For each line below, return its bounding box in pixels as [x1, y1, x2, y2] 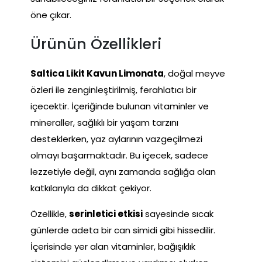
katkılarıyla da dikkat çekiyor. [30, 181, 151, 194]
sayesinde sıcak [143, 207, 213, 220]
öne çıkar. [30, 8, 71, 21]
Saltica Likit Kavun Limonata [30, 67, 164, 80]
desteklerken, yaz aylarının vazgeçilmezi [30, 132, 202, 145]
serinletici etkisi [69, 207, 143, 220]
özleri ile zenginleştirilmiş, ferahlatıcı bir [30, 83, 196, 96]
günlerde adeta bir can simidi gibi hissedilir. [30, 223, 215, 236]
